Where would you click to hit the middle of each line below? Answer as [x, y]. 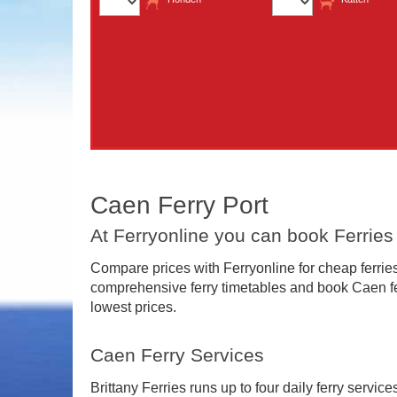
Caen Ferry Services [178, 355]
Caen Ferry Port [180, 205]
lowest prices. [134, 307]
